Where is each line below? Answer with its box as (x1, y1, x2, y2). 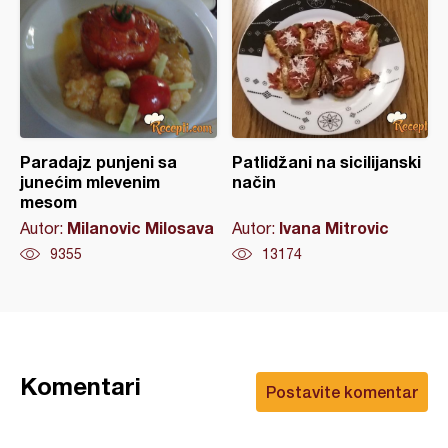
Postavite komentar (266, 382, 418, 401)
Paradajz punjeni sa (20, 152, 177, 171)
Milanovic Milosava (67, 218, 214, 237)
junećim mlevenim (20, 172, 160, 191)
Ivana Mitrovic (278, 218, 389, 237)
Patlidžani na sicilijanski (231, 152, 421, 171)
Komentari (20, 372, 141, 400)
